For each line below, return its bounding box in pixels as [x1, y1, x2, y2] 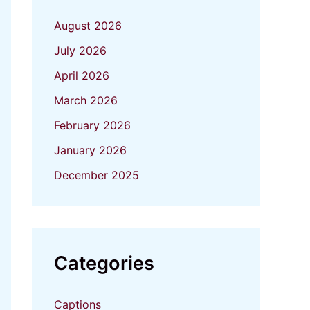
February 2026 [54, 118, 131, 133]
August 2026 [54, 19, 122, 33]
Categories [54, 252, 154, 275]
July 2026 [54, 44, 107, 58]
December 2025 [54, 168, 139, 183]
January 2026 [54, 143, 127, 158]
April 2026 [54, 69, 109, 83]
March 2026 [54, 93, 118, 108]
